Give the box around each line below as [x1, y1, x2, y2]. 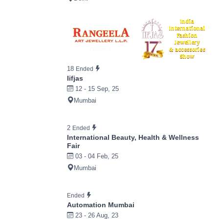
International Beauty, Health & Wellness [67, 133, 199, 141]
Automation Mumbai [67, 200, 134, 209]
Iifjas [67, 74, 83, 82]
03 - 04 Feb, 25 [73, 152, 118, 160]
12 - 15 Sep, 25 [73, 85, 119, 92]
